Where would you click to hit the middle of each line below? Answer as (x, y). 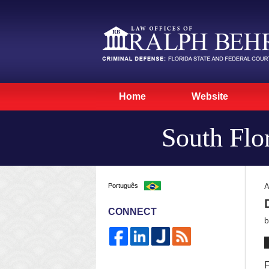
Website (210, 96)
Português (123, 186)
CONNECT (132, 212)
